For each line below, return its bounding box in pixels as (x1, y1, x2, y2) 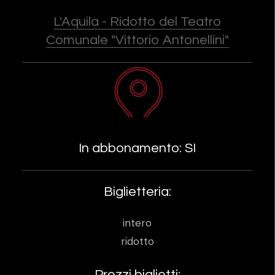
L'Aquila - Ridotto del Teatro (53, 15, 221, 29)
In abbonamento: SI (79, 141, 196, 156)
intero (123, 216, 152, 230)
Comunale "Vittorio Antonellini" (45, 33, 229, 48)
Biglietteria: (103, 185, 171, 199)
